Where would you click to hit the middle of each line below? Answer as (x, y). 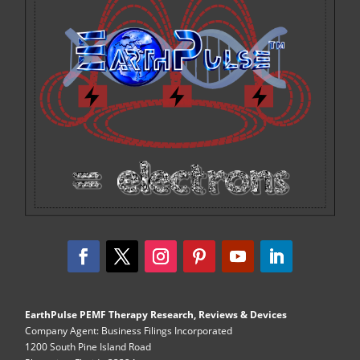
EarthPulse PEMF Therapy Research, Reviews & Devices (156, 314)
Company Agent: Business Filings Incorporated (129, 330)
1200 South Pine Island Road (88, 346)
